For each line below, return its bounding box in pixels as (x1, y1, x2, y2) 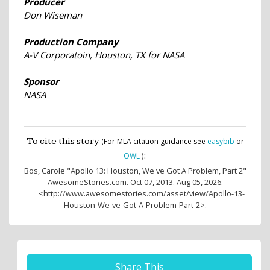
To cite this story (26, 135, 101, 147)
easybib (207, 136, 234, 146)
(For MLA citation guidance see (101, 136, 207, 146)
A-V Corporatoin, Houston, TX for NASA (24, 48, 184, 61)
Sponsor (24, 75, 59, 87)
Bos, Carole (24, 165, 65, 176)
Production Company (24, 35, 119, 48)
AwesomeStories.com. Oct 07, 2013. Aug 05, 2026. (47, 176, 223, 187)
